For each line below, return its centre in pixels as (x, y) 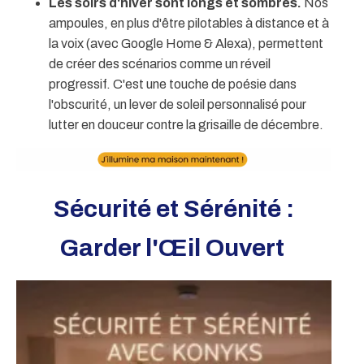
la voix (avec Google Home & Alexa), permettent (186, 43)
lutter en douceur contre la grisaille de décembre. (186, 124)
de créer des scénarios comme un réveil (160, 63)
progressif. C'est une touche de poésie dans (173, 84)
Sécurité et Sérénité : (174, 209)
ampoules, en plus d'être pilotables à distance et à (189, 23)
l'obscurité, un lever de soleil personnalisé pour (178, 104)
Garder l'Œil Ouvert (174, 248)
